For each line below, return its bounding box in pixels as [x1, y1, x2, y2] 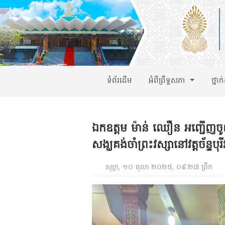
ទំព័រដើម [104, 75, 132, 87]
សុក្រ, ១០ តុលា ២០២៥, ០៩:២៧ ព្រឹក [105, 162, 212, 173]
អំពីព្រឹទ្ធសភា [149, 75, 188, 87]
